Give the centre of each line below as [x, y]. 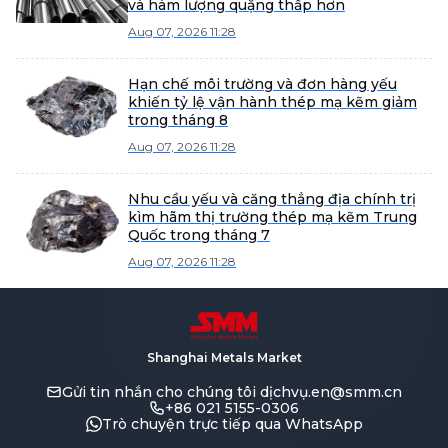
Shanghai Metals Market [224, 357]
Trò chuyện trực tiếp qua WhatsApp [232, 424]
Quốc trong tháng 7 [199, 235]
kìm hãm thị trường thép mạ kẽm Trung [272, 217]
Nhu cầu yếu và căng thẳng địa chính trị [272, 199]
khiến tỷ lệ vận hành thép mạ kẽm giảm [272, 102]
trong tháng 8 [178, 120]
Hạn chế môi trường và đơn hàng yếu [262, 84]
